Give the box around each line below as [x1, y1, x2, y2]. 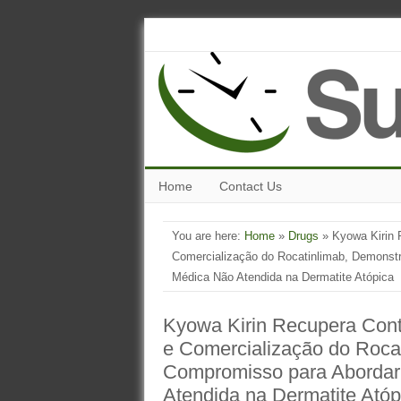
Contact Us [219, 179, 282, 193]
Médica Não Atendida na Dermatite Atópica [172, 270, 394, 284]
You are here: [172, 229, 244, 243]
